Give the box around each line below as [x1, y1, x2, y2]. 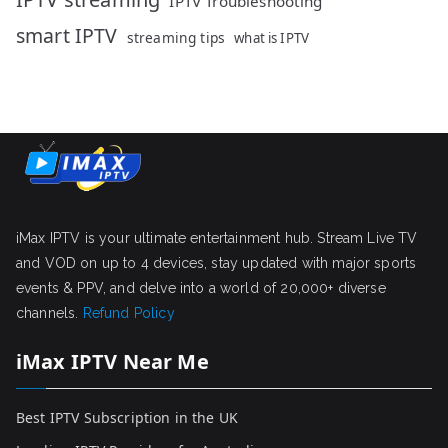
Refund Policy [82, 305, 175, 321]
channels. [16, 305, 83, 321]
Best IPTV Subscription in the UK [16, 408, 239, 427]
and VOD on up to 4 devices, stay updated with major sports [16, 255, 417, 271]
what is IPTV [234, 28, 310, 47]
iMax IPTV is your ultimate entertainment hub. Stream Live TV [16, 230, 418, 246]
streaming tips [126, 27, 226, 47]
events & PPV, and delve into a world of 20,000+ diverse [16, 280, 386, 296]
